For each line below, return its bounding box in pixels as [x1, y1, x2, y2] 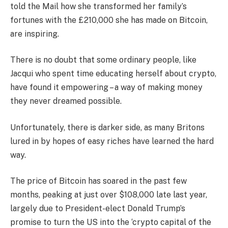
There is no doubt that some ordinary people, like [10, 55, 196, 65]
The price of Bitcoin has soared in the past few [10, 176, 187, 186]
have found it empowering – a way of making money [10, 82, 203, 93]
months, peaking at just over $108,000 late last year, [10, 190, 207, 200]
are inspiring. [10, 28, 59, 39]
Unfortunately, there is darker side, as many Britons [10, 122, 205, 132]
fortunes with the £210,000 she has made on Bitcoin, [10, 15, 208, 25]
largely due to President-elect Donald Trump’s [10, 204, 185, 214]
